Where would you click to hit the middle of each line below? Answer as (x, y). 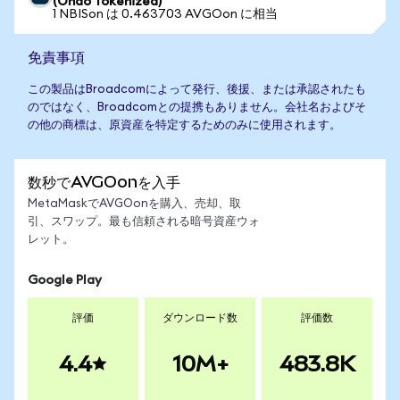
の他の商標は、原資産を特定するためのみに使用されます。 (184, 125)
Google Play (65, 280)
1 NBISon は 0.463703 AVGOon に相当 (165, 14)
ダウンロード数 (200, 318)
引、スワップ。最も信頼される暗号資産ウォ (144, 222)
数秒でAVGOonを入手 (104, 182)
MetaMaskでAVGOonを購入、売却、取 (134, 204)
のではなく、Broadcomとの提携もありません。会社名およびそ (197, 108)
